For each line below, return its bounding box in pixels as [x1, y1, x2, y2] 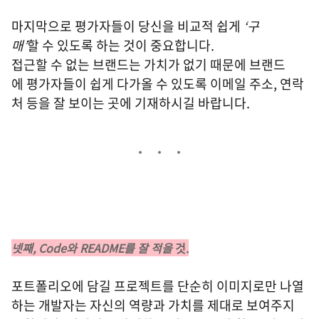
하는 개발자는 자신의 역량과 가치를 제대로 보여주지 [11, 296, 295, 315]
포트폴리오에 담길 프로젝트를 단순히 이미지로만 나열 [11, 276, 304, 296]
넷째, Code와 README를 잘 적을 [11, 239, 172, 256]
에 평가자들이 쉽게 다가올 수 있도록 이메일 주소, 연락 [11, 74, 304, 93]
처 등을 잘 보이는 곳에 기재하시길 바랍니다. [11, 93, 256, 113]
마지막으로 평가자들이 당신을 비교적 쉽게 [11, 16, 244, 36]
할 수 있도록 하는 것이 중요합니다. [27, 36, 217, 55]
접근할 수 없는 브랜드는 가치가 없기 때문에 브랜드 [11, 55, 286, 74]
